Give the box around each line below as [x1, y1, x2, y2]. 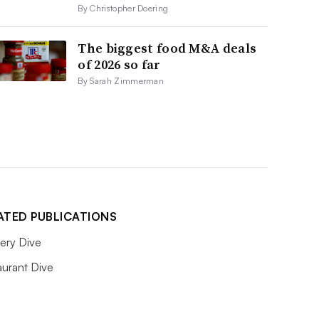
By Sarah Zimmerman [78, 75, 164, 86]
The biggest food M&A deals [78, 38, 257, 57]
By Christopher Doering [78, 2, 169, 14]
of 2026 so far [78, 55, 161, 73]
